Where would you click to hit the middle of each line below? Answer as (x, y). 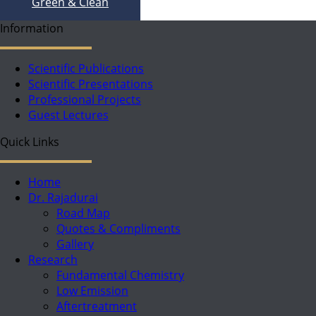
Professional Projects (85, 99)
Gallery (75, 244)
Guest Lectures (68, 115)
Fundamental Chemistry (120, 275)
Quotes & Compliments (119, 228)
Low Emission (92, 290)
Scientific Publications (86, 68)
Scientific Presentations (91, 84)
